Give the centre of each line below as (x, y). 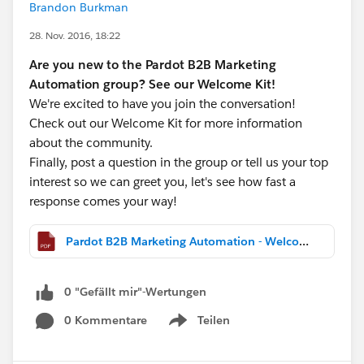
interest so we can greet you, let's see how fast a (162, 182)
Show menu (198, 329)
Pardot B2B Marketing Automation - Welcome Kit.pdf (304, 241)
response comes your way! (103, 201)
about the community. (93, 143)
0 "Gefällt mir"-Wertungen (135, 292)
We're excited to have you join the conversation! (162, 104)
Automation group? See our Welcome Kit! (152, 84)
